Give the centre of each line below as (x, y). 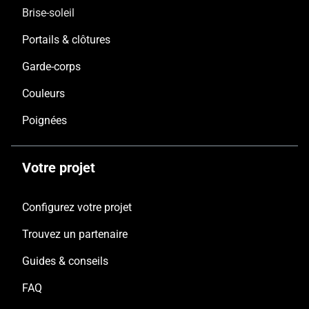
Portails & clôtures (66, 40)
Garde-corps (51, 67)
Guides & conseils (65, 261)
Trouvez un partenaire (75, 234)
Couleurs (43, 93)
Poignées (44, 120)
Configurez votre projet (77, 207)
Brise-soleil (48, 13)
